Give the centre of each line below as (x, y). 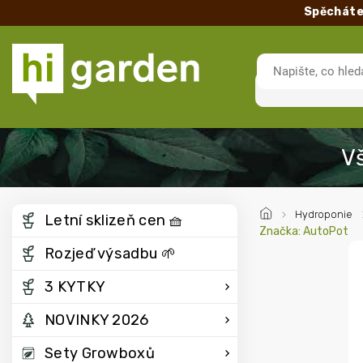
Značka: (281, 231)
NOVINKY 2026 (97, 320)
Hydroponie (324, 214)
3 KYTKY (75, 287)
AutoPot (326, 231)
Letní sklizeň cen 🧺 (114, 220)
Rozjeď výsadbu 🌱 (110, 254)
